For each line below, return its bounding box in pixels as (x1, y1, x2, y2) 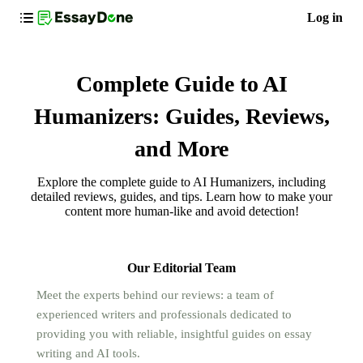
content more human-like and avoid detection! (64, 204, 299, 218)
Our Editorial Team (127, 261, 236, 275)
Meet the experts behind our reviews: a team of (36, 288, 274, 301)
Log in (307, 11, 343, 24)
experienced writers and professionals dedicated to (36, 308, 292, 321)
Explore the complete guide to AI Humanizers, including (37, 175, 326, 189)
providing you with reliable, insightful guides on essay (36, 327, 312, 340)
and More (135, 136, 228, 161)
